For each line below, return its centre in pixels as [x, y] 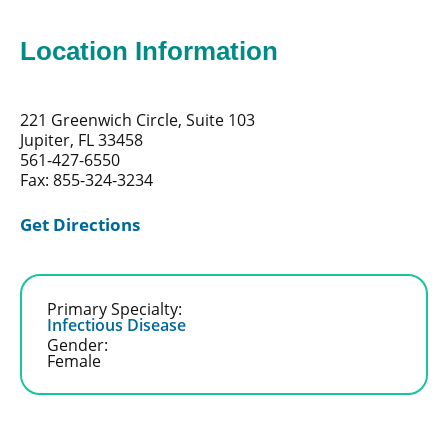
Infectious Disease [116, 324]
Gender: [77, 344]
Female [73, 360]
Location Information [149, 50]
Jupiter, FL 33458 [81, 139]
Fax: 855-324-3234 [86, 179]
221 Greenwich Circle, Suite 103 [137, 119]
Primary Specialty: [114, 308]
